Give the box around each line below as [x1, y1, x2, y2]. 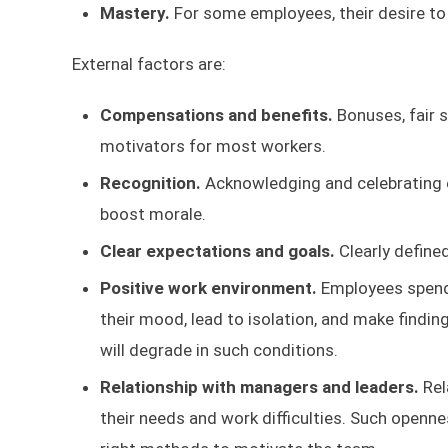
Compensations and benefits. [100, 105, 337, 125]
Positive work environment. [100, 278, 321, 298]
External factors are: [72, 54, 226, 74]
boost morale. [100, 204, 206, 224]
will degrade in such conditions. [100, 340, 338, 360]
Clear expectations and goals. [100, 241, 339, 261]
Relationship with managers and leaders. [100, 377, 423, 397]
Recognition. [100, 173, 205, 193]
